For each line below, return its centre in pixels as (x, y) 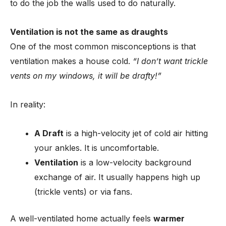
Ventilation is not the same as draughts (89, 32)
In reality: (28, 104)
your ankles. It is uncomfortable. (97, 148)
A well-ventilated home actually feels (82, 218)
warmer (169, 218)
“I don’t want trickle (170, 61)
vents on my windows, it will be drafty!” (86, 76)
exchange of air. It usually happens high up (117, 177)
